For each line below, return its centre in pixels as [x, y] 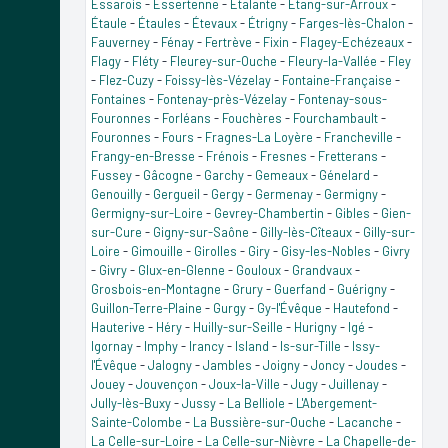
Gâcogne [168, 174]
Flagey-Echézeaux [352, 41]
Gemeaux [281, 174]
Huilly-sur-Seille [238, 326]
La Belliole [256, 402]
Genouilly [116, 193]
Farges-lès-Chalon [352, 22]
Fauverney [120, 41]
